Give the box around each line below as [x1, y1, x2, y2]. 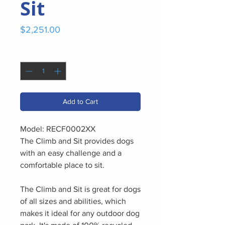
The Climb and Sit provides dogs [20, 137, 134, 145]
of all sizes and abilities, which [20, 197, 126, 205]
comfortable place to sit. [20, 161, 104, 169]
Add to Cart [63, 97, 98, 105]
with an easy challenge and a [20, 149, 122, 157]
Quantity [20, 49, 46, 57]
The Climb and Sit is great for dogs [20, 185, 141, 193]
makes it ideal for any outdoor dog [20, 209, 140, 217]
